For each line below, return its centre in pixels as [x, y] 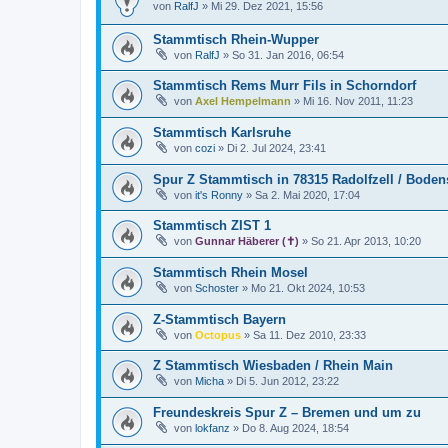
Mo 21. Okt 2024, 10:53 [308, 287]
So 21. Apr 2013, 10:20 [366, 241]
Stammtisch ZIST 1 [212, 226]
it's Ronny [219, 194]
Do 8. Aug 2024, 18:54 [295, 427]
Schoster [217, 287]
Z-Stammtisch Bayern [219, 319]
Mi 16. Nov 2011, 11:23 [358, 101]
